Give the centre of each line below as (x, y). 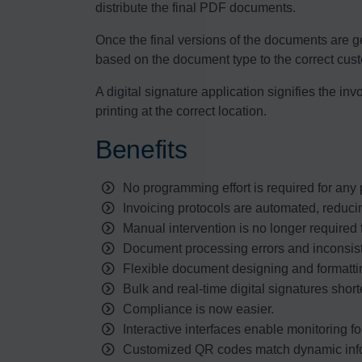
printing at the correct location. (181, 111)
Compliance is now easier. (198, 309)
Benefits (141, 149)
